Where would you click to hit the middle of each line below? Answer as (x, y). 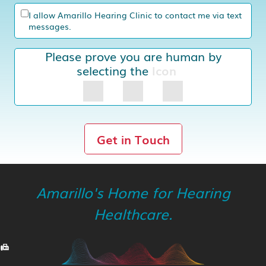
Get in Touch (133, 139)
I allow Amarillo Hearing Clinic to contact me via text (135, 15)
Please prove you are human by (133, 56)
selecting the (114, 70)
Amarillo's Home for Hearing (133, 192)
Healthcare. (133, 213)
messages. (50, 26)
